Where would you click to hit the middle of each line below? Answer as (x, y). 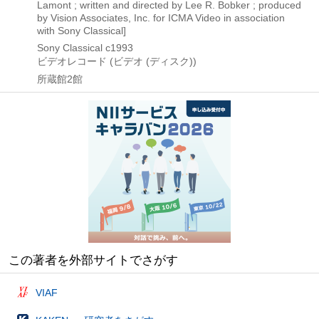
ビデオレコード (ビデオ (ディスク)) (117, 61)
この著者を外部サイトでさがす (93, 260)
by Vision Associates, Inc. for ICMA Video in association (161, 18)
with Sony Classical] (82, 31)
